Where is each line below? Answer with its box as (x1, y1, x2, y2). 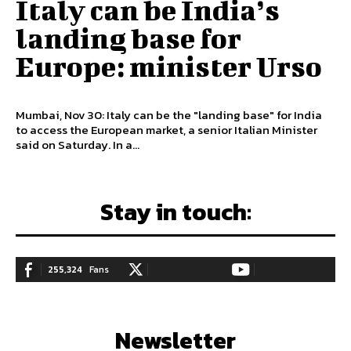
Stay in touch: (100, 194, 251, 230)
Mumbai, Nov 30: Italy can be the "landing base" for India (16, 105, 322, 124)
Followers (171, 278, 212, 293)
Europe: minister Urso (16, 49, 322, 82)
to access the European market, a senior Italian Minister (16, 120, 317, 139)
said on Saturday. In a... (113, 135, 139, 154)
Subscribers (275, 278, 325, 293)
